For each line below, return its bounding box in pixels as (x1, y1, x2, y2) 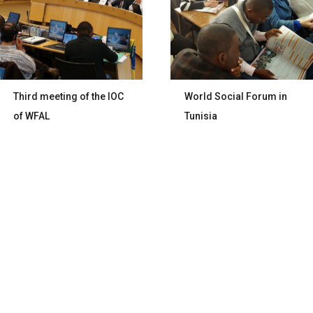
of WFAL (13, 110, 50, 122)
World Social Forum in (184, 91, 288, 102)
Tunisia (184, 110, 218, 122)
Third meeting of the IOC (13, 91, 124, 102)
